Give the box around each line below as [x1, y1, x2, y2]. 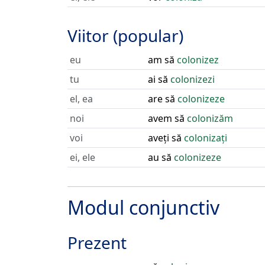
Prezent [67, 231, 127, 254]
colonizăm [187, 112, 233, 125]
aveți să [148, 131, 184, 144]
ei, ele [70, 151, 95, 164]
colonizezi [170, 73, 215, 86]
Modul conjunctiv [67, 195, 219, 220]
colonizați [184, 131, 227, 144]
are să [148, 92, 177, 105]
